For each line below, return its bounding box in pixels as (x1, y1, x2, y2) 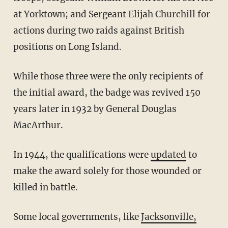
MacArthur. (13, 119, 63, 131)
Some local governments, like (18, 211, 141, 222)
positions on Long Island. (13, 41, 122, 52)
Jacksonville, (140, 211, 196, 222)
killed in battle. (13, 181, 78, 193)
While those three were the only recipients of (13, 70, 22, 82)
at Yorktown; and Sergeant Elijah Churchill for (13, 8, 210, 20)
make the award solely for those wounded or (13, 165, 202, 177)
